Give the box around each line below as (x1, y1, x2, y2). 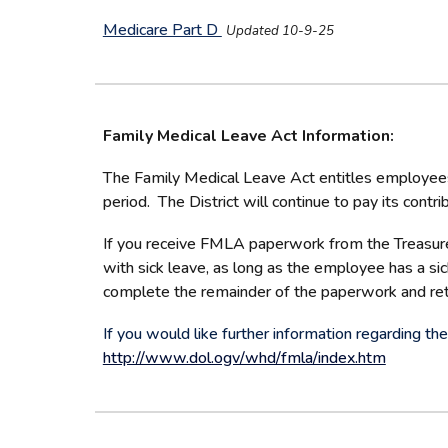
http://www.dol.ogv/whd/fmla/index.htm (102, 347, 386, 369)
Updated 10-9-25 (225, 22, 334, 40)
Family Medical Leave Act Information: (102, 125, 394, 147)
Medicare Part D (102, 19, 222, 41)
